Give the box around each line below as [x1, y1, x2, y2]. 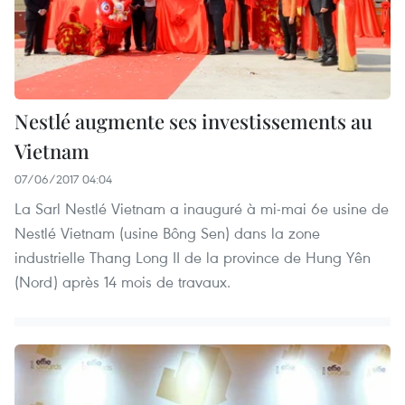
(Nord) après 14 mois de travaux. [14, 271, 231, 293]
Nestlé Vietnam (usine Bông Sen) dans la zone [14, 222, 320, 244]
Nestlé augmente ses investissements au [14, 108, 372, 136]
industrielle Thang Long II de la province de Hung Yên [14, 247, 371, 268]
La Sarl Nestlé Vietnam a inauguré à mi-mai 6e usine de [14, 198, 389, 220]
